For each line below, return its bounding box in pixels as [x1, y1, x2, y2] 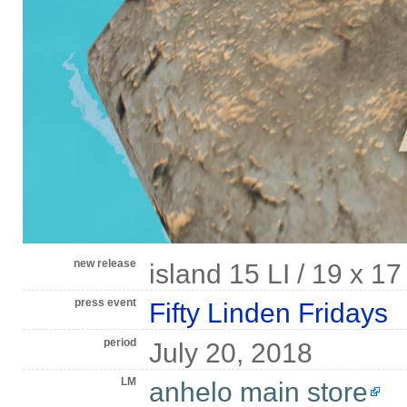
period [103, 335, 136, 349]
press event [74, 296, 136, 310]
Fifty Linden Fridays [148, 297, 388, 329]
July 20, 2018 [148, 336, 313, 368]
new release [73, 257, 136, 271]
